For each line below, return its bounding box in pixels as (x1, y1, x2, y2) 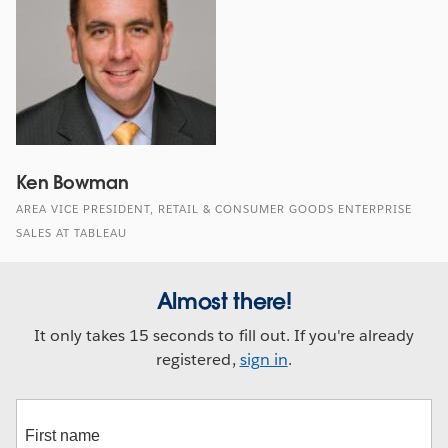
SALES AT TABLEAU (16, 225, 127, 241)
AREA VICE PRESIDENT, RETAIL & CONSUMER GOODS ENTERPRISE (16, 201, 412, 217)
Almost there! (156, 286, 292, 315)
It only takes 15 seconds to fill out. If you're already (33, 324, 415, 346)
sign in (239, 348, 288, 370)
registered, (156, 348, 240, 370)
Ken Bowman (16, 170, 129, 194)
